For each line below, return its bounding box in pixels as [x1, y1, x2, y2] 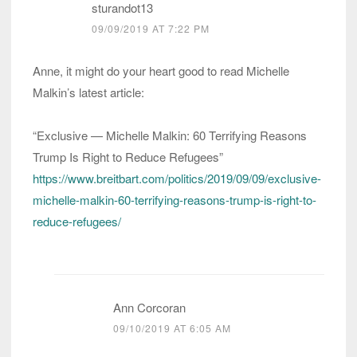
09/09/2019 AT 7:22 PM [92, 22, 210, 36]
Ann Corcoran [113, 299, 186, 316]
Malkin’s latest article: [33, 84, 144, 101]
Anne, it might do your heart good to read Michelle [33, 62, 289, 80]
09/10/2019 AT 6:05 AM [113, 321, 231, 335]
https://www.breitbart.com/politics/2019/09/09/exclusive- [33, 170, 321, 187]
